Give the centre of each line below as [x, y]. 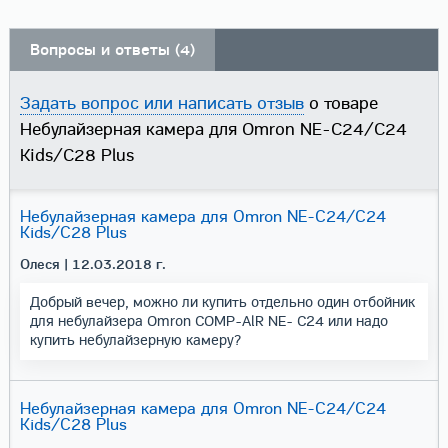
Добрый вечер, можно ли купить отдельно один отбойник [222, 301]
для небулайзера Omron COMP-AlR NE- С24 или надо [208, 320]
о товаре [340, 103]
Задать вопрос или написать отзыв [161, 103]
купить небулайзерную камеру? [135, 339]
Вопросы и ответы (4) [112, 49]
